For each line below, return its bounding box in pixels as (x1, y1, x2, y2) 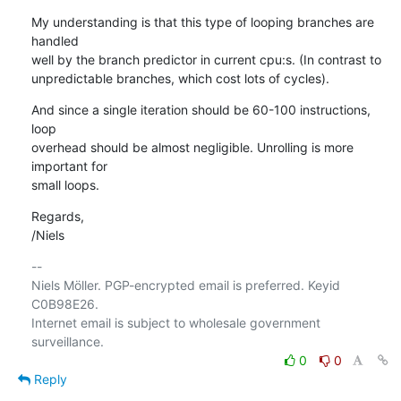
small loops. (30, 176, 99, 192)
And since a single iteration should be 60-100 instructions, (30, 101, 371, 117)
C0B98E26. (30, 295, 98, 311)
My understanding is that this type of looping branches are (30, 13, 374, 30)
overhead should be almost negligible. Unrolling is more (30, 139, 354, 155)
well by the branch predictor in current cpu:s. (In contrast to (30, 51, 381, 67)
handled (30, 32, 79, 48)
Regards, (30, 208, 84, 224)
